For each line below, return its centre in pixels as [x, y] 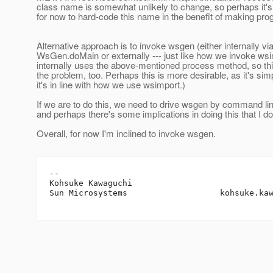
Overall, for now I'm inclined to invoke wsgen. [126, 133]
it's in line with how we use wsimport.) [111, 85]
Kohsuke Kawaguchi [91, 183]
